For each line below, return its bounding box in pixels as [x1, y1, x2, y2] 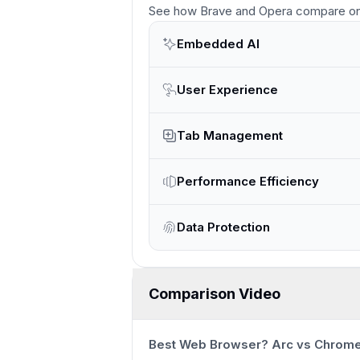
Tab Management [177, 128, 283, 143]
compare [292, 3, 346, 18]
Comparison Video [149, 284, 280, 302]
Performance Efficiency [177, 174, 319, 189]
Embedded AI [177, 36, 260, 51]
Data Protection [177, 219, 270, 235]
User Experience [177, 82, 278, 97]
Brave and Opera [200, 3, 292, 18]
